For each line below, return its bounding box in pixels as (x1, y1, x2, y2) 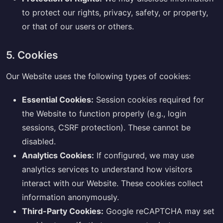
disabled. (22, 136, 56, 146)
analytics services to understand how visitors (22, 164, 192, 174)
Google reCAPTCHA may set (104, 206, 215, 216)
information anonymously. (22, 192, 119, 202)
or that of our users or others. (22, 21, 134, 31)
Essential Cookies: (22, 94, 94, 105)
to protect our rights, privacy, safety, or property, (22, 7, 208, 17)
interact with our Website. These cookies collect (22, 178, 203, 188)
